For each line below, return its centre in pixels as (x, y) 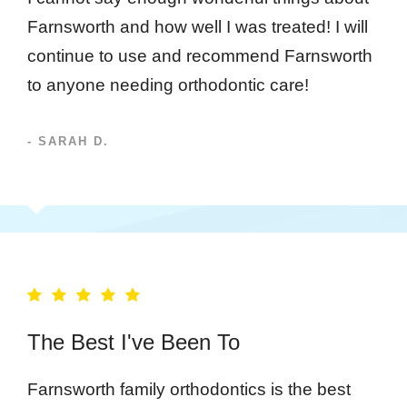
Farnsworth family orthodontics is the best (189, 389)
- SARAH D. (68, 141)
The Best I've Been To (134, 342)
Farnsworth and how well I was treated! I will (198, 26)
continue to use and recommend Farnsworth (200, 55)
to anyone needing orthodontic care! (168, 84)
